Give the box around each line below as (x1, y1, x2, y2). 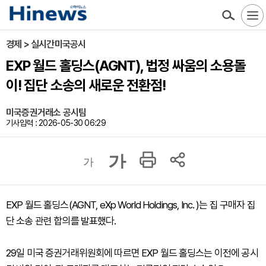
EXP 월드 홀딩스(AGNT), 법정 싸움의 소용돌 (6, 57, 246, 74)
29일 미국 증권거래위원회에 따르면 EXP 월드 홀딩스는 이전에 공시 (6, 247, 258, 259)
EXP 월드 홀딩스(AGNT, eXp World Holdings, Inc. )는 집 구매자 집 (6, 199, 255, 211)
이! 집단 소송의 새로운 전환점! (6, 77, 166, 94)
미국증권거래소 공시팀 (6, 107, 87, 118)
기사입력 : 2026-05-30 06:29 (6, 118, 106, 128)
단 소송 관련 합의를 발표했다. (6, 215, 116, 227)
